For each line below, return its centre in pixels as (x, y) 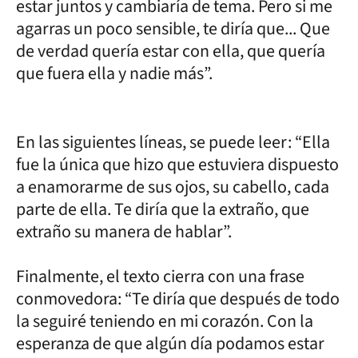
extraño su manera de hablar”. (124, 231)
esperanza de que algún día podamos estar (170, 343)
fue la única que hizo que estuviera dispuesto (177, 164)
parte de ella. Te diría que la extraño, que (163, 209)
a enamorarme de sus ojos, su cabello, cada (173, 187)
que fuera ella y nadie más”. (114, 73)
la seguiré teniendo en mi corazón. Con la (165, 321)
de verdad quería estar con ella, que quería (171, 51)
